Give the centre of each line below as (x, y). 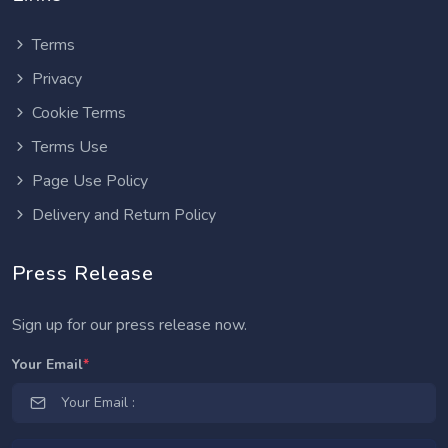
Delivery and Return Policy (124, 215)
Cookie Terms (79, 113)
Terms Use (70, 147)
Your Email (47, 364)
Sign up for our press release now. (129, 325)
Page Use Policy (90, 181)
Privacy (57, 79)
